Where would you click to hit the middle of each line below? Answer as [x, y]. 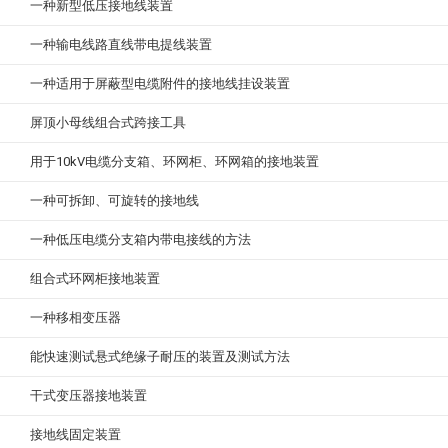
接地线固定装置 [75, 435]
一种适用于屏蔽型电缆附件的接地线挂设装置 [160, 84]
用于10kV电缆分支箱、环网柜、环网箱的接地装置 [174, 162]
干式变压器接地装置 [88, 396]
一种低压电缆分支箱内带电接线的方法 [140, 240]
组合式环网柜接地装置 [95, 279]
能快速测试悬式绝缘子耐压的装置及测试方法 [160, 357]
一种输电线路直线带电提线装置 [121, 45]
